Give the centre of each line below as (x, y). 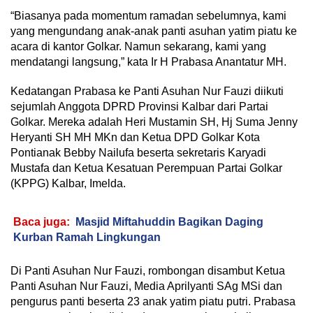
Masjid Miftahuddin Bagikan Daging (169, 222)
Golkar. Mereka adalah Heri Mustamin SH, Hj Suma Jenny (154, 122)
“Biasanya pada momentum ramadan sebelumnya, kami (148, 16)
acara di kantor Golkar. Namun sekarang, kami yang (138, 47)
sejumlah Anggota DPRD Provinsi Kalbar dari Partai (139, 107)
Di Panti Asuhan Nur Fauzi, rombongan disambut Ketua (148, 271)
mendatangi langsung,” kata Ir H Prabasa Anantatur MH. (148, 62)
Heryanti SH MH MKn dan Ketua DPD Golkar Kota (135, 138)
